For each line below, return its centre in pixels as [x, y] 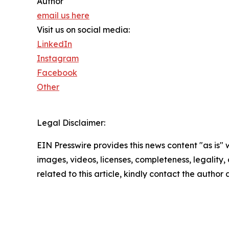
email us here [63, 16]
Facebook [57, 73]
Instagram [58, 59]
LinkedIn [54, 44]
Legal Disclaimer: [71, 123]
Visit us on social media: [83, 30]
